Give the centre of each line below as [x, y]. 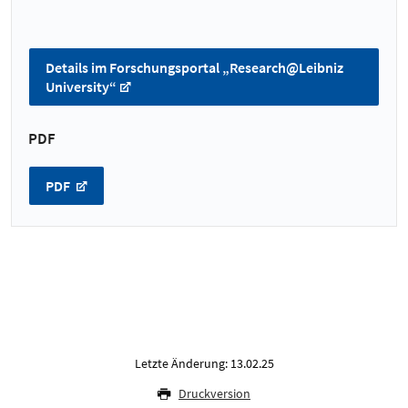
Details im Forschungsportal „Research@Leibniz [194, 68]
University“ [81, 87]
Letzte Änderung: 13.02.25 [204, 363]
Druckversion [214, 393]
